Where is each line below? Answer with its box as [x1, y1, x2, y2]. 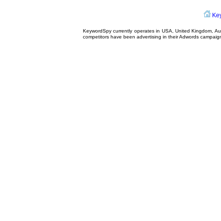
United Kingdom [175, 28, 212, 34]
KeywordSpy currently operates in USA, [83, 28, 175, 34]
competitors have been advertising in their [83, 34, 179, 39]
